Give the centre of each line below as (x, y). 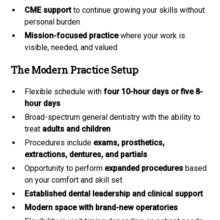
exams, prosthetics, (129, 142)
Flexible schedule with (64, 91)
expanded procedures (144, 168)
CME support (48, 10)
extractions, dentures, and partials (86, 154)
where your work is (152, 35)
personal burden (53, 22)
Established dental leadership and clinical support (114, 193)
